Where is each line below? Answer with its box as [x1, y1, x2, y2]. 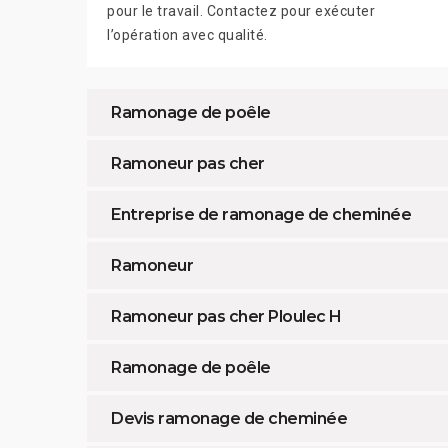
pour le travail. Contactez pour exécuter [107, 3, 375, 20]
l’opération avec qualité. [107, 27, 268, 44]
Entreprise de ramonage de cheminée [111, 205, 411, 225]
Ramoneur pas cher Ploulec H [111, 307, 342, 327]
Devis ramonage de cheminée [111, 409, 347, 429]
